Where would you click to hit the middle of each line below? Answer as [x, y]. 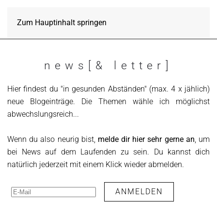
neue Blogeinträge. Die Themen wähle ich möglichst [108, 101]
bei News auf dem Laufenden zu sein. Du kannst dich [108, 152]
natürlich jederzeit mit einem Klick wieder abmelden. [96, 164]
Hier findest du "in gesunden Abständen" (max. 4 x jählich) [108, 89]
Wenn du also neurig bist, [53, 139]
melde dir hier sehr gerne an [146, 139]
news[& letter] [108, 66]
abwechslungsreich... [43, 114]
